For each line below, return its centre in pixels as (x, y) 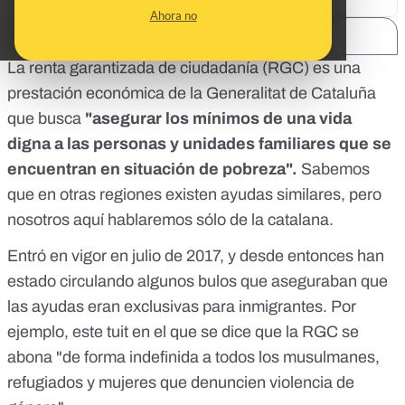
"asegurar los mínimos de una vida (218, 119)
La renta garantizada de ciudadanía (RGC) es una (184, 68)
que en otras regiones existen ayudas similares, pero (194, 195)
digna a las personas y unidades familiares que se (199, 144)
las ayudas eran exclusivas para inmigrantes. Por (182, 307)
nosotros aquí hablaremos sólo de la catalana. (170, 220)
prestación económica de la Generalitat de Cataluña (192, 94)
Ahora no (173, 15)
